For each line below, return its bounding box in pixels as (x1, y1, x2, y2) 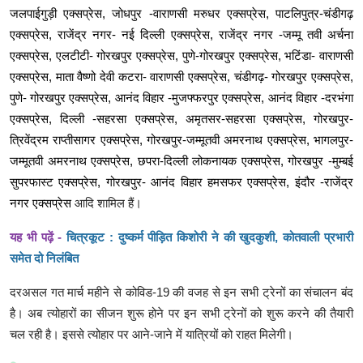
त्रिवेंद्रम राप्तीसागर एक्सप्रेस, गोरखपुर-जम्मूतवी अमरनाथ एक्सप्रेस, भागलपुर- (10, 133, 353, 147)
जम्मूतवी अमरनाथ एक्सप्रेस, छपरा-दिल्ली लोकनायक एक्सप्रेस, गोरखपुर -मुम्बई (10, 154, 353, 169)
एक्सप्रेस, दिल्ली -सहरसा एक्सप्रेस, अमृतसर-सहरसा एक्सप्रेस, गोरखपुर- (10, 112, 353, 126)
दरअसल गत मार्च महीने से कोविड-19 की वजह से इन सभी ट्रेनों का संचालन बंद (10, 285, 353, 300)
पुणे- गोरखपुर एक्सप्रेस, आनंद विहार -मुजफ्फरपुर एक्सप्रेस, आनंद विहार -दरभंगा (10, 91, 353, 105)
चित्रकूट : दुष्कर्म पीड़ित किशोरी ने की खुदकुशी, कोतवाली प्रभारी (66, 230, 354, 245)
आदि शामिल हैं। (71, 196, 142, 211)
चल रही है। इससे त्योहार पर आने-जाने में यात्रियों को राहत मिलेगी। (10, 327, 293, 342)
